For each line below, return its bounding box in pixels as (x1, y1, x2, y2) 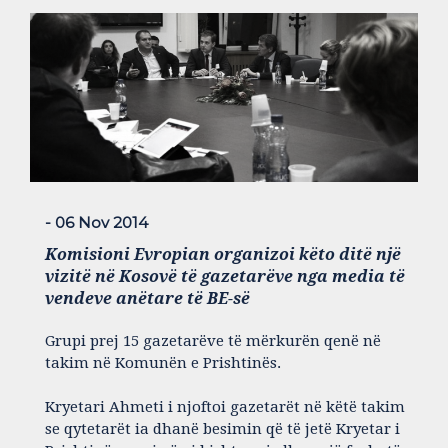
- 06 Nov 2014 (45, 213, 148, 233)
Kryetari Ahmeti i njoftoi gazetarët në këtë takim (45, 398, 405, 417)
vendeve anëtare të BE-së (45, 289, 250, 309)
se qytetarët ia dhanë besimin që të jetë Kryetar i (45, 420, 400, 439)
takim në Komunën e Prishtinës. (45, 354, 281, 373)
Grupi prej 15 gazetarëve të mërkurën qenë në (45, 332, 381, 351)
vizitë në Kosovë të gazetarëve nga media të (45, 267, 405, 287)
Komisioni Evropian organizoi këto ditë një (45, 245, 401, 265)
